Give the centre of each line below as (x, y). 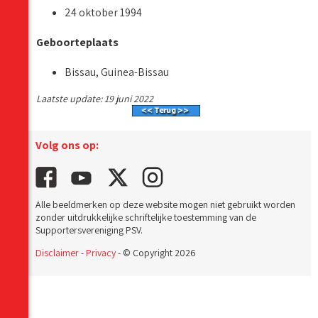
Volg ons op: (67, 146)
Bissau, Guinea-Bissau (117, 72)
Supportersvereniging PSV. (89, 230)
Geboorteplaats (77, 43)
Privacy (101, 253)
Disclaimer (57, 253)
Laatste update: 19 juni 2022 (95, 99)
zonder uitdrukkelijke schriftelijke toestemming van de (146, 218)
